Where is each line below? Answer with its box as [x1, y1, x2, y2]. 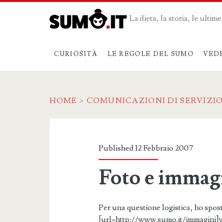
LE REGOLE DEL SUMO [107, 50, 194, 58]
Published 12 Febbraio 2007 [99, 143, 194, 153]
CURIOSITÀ [54, 50, 98, 58]
